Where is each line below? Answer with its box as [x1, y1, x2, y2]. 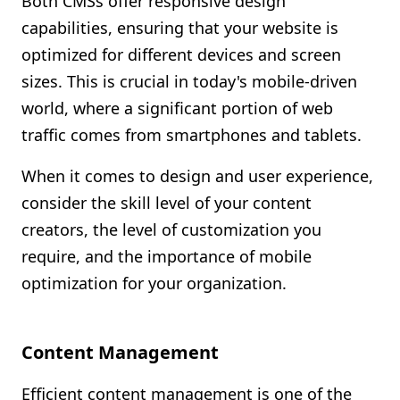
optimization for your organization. [21, 272, 287, 294]
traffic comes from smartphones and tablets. [21, 124, 362, 146]
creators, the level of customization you [21, 219, 321, 240]
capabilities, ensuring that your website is [21, 17, 338, 38]
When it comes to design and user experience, [21, 165, 373, 187]
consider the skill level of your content [21, 192, 312, 213]
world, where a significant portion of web [21, 97, 333, 119]
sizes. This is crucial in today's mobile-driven [21, 71, 357, 92]
